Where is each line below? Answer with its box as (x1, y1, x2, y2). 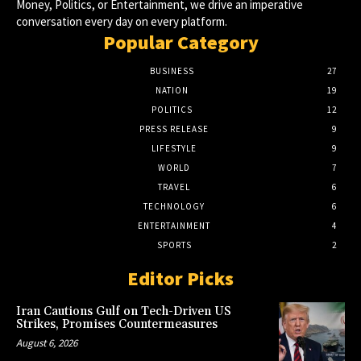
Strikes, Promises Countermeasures (16, 316, 218, 332)
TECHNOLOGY (143, 200, 205, 212)
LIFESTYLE (151, 142, 197, 154)
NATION (155, 84, 189, 96)
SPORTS (156, 239, 192, 251)
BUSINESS (149, 64, 194, 77)
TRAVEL (158, 180, 190, 193)
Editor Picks (127, 265, 234, 291)
